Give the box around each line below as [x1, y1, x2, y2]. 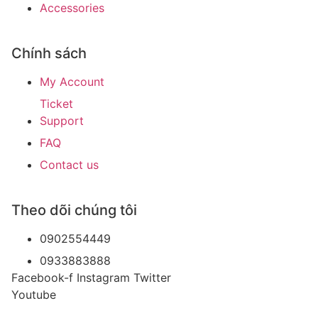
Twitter [133, 270, 171, 285]
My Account [40, 74, 104, 89]
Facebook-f [11, 270, 73, 285]
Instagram [77, 270, 130, 285]
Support [40, 113, 84, 128]
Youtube [11, 287, 56, 302]
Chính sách [11, 44, 87, 62]
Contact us [40, 157, 99, 172]
